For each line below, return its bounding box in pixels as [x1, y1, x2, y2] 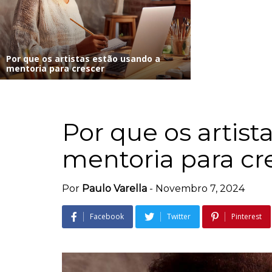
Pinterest [231, 211, 262, 222]
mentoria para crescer [6, 62, 104, 74]
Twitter [167, 211, 191, 222]
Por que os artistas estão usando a [6, 52, 160, 64]
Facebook [90, 211, 124, 222]
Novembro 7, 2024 [155, 182, 245, 194]
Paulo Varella [82, 182, 147, 194]
